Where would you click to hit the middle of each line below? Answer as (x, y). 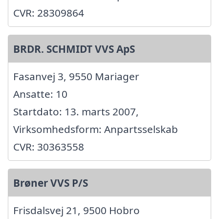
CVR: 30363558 (49, 146)
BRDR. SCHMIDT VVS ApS (74, 49)
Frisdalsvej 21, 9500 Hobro (77, 210)
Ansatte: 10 (40, 94)
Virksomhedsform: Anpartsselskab (96, 129)
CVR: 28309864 (49, 12)
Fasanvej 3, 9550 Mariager (76, 76)
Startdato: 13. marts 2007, (76, 111)
